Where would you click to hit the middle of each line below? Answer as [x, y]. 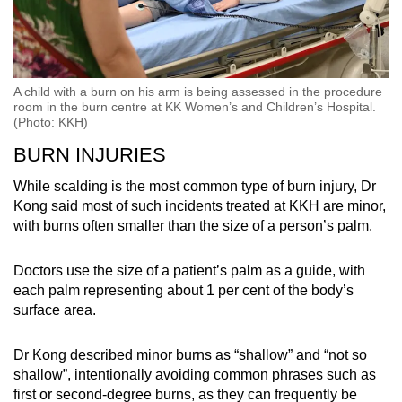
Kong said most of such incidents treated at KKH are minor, [200, 205]
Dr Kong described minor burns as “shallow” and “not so [190, 354]
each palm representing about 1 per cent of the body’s [184, 290]
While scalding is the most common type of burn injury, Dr [195, 186]
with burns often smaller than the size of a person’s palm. [195, 225]
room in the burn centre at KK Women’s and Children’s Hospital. [195, 106]
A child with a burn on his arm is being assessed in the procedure [198, 91]
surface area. [55, 310]
